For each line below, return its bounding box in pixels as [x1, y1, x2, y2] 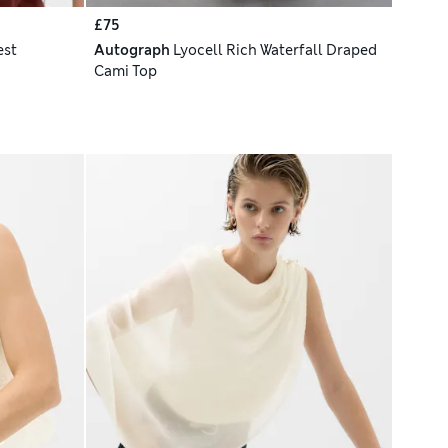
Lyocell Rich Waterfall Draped [173, 41, 377, 60]
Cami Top [93, 62, 157, 81]
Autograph [93, 41, 170, 60]
